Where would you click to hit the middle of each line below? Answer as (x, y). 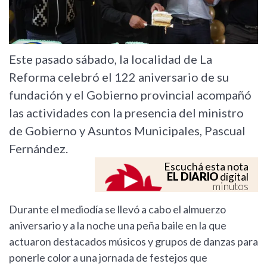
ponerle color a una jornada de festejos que (108, 258)
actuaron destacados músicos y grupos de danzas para (133, 242)
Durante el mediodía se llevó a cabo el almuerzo (117, 209)
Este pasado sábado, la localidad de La (111, 59)
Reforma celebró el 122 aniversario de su (119, 77)
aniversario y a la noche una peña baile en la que (118, 226)
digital (233, 177)
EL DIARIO (193, 177)
